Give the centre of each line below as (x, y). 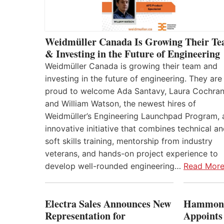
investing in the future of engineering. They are (133, 79)
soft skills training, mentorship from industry (129, 141)
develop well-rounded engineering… (114, 166)
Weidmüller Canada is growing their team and (131, 66)
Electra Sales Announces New (108, 204)
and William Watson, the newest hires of (120, 104)
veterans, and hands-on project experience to (131, 154)
